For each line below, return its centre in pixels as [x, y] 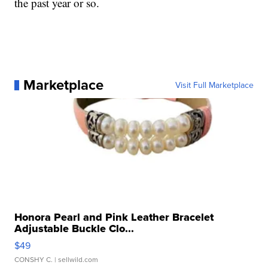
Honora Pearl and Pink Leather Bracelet [114, 217]
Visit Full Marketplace [214, 85]
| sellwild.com [76, 260]
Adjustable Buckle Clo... [74, 229]
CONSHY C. [34, 260]
